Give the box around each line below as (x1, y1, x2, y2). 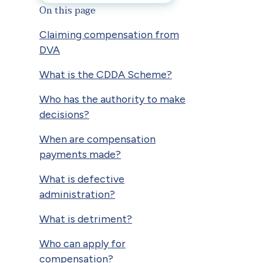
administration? (39, 187, 115, 200)
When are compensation (39, 132, 156, 145)
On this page (39, 2, 96, 19)
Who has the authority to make (39, 92, 186, 105)
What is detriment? (39, 212, 132, 225)
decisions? (39, 107, 89, 120)
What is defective (39, 172, 124, 185)
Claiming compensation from (39, 28, 179, 41)
